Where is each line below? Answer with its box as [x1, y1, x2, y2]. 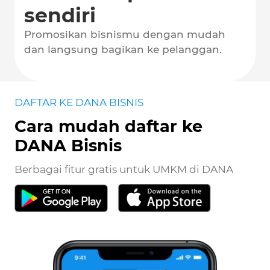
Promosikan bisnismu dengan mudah [24, 28, 225, 41]
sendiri [24, 3, 96, 28]
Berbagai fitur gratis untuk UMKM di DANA [14, 163, 233, 176]
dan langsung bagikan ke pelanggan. [24, 43, 222, 56]
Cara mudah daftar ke [14, 116, 202, 137]
